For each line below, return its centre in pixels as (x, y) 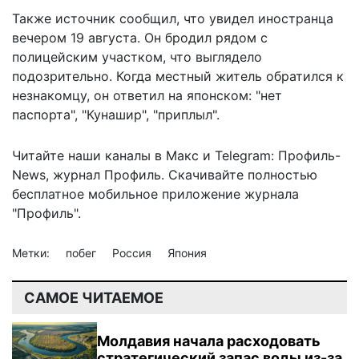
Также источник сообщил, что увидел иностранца (173, 18)
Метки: (32, 252)
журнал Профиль (107, 174)
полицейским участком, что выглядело (137, 56)
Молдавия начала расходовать (209, 341)
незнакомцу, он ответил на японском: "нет (147, 95)
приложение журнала (228, 194)
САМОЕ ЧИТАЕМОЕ (94, 297)
